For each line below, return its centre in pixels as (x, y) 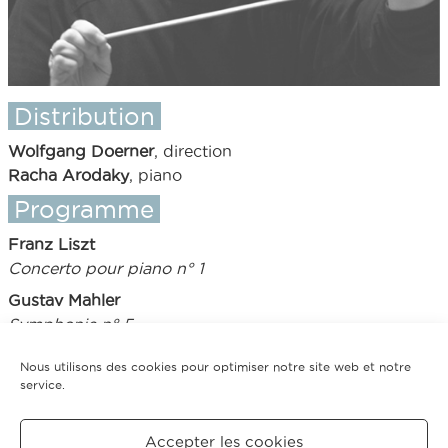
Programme (84, 208)
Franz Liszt (51, 243)
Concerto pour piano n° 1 (106, 267)
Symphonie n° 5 (70, 323)
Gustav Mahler (64, 299)
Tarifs (46, 429)
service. (42, 384)
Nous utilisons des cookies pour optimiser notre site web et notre (215, 366)
